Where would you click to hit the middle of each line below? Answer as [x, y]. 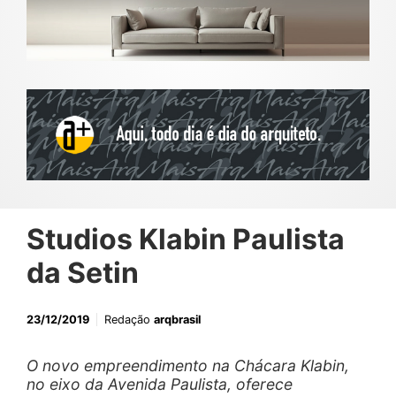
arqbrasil [177, 320]
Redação [129, 320]
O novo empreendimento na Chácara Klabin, [188, 366]
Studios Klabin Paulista [186, 240]
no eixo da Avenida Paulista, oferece [160, 385]
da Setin [83, 273]
